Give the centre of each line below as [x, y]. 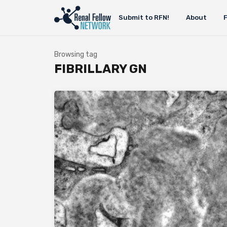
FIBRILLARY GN [101, 69]
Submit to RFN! [144, 17]
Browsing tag [76, 54]
